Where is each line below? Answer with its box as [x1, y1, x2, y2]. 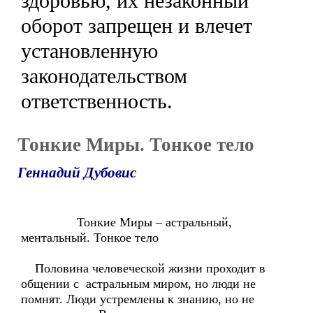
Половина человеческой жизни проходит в [21, 261, 265, 275]
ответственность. [21, 89, 173, 112]
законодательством [21, 64, 187, 87]
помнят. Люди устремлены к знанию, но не [21, 292, 254, 306]
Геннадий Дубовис [17, 164, 136, 181]
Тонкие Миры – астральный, [21, 215, 232, 229]
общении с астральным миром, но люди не [21, 277, 256, 291]
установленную [21, 39, 158, 62]
